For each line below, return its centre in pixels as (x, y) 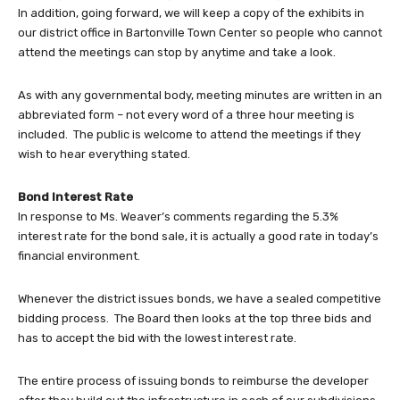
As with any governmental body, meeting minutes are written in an (200, 96)
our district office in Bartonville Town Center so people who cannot (200, 33)
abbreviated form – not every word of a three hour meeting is (186, 115)
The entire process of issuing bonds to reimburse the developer (193, 381)
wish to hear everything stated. (104, 154)
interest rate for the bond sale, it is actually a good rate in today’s (198, 237)
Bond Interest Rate (75, 197)
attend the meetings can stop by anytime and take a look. (177, 53)
